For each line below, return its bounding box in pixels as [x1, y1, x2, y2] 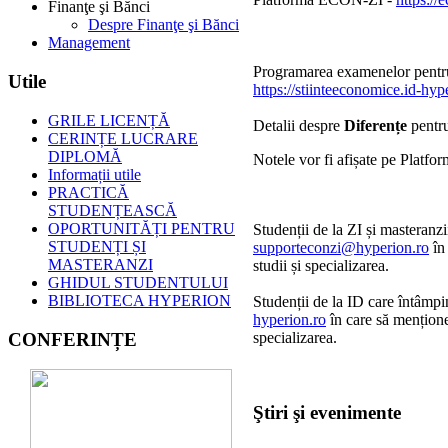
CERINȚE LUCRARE [48, 129, 198, 147]
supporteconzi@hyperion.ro [253, 239, 429, 257]
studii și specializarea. [253, 257, 389, 275]
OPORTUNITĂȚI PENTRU [48, 219, 235, 237]
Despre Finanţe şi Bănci [88, 16, 239, 34]
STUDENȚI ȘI [48, 237, 146, 255]
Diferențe [344, 117, 407, 135]
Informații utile [48, 165, 141, 183]
